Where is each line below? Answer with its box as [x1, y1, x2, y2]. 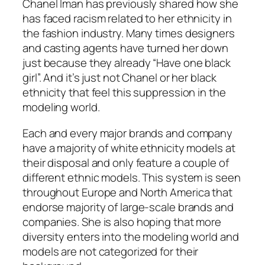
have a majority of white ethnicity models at [22, 140, 235, 156]
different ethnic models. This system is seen [22, 169, 241, 185]
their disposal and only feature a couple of [22, 154, 229, 170]
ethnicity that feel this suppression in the [22, 85, 226, 101]
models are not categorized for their [22, 243, 199, 259]
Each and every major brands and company [22, 125, 233, 141]
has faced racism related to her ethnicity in [22, 11, 232, 27]
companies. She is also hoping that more [22, 214, 222, 230]
